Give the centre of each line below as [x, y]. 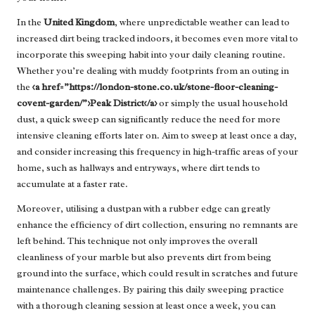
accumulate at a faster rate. [72, 184]
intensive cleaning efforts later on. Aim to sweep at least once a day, [157, 136]
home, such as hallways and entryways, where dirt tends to [139, 168]
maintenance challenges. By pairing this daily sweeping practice [150, 290]
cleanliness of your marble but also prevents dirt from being [144, 257]
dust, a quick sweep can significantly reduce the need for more [149, 120]
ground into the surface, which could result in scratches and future [157, 274]
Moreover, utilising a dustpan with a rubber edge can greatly [144, 209]
